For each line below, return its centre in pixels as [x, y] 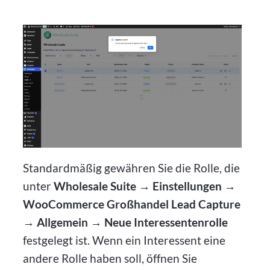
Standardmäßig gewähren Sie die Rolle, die [132, 168]
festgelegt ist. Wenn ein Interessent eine [124, 240]
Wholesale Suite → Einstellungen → [145, 186]
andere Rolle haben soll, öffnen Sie [110, 258]
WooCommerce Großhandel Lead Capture [132, 204]
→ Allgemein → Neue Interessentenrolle [126, 222]
